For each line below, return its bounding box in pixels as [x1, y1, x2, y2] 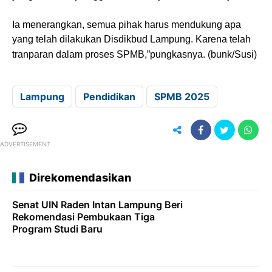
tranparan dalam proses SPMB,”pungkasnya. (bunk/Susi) [12, 49, 257, 59]
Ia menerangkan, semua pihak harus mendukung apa [12, 19, 241, 30]
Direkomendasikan [29, 171, 131, 184]
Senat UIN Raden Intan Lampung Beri [12, 198, 183, 211]
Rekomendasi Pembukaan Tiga [12, 210, 155, 223]
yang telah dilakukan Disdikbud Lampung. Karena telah [12, 33, 251, 44]
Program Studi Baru [12, 222, 103, 235]
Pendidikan [83, 90, 135, 103]
